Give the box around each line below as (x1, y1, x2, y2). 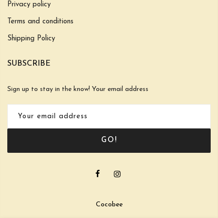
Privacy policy (7, 1, 51, 9)
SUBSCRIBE (7, 60, 51, 68)
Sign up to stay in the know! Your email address (7, 86, 148, 93)
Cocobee (95, 201, 123, 209)
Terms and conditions (7, 18, 73, 26)
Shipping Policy (7, 35, 55, 43)
